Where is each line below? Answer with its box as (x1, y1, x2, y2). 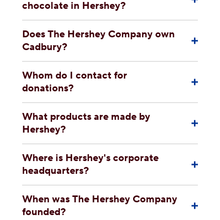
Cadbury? (22, 41, 67, 54)
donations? (22, 82, 74, 95)
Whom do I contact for (22, 69, 127, 82)
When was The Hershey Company (22, 193, 177, 206)
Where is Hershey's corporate (22, 152, 159, 165)
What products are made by (22, 110, 150, 123)
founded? (22, 206, 66, 219)
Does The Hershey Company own (22, 28, 175, 41)
